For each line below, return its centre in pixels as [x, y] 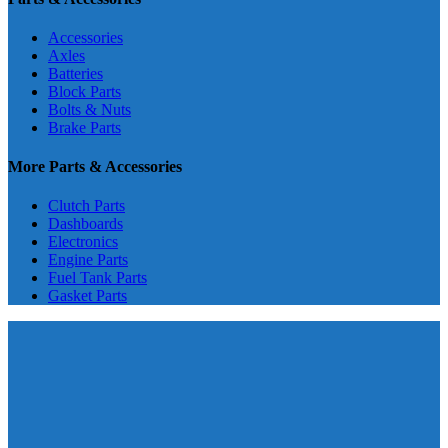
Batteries [75, 73]
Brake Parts [84, 127]
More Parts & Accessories [95, 167]
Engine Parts [88, 260]
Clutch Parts [86, 206]
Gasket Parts [87, 296]
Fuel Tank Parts [97, 278]
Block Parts [84, 91]
